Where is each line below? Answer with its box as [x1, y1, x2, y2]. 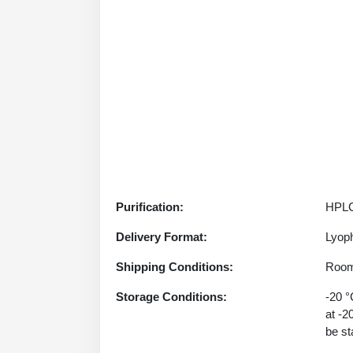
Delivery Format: [116, 230, 207, 243]
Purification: [116, 200, 184, 214]
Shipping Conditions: [116, 260, 233, 273]
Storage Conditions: [116, 290, 227, 303]
